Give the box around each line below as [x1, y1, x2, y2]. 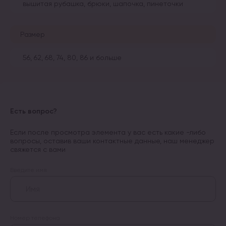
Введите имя [10, 166, 47, 174]
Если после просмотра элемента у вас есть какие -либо [10, 128, 206, 136]
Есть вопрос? [10, 106, 57, 116]
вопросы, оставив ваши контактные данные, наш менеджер [10, 136, 214, 145]
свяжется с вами [10, 145, 66, 153]
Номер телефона [10, 214, 60, 221]
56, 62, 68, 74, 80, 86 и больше [23, 53, 122, 62]
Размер [20, 30, 45, 38]
